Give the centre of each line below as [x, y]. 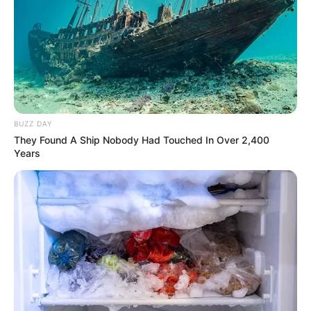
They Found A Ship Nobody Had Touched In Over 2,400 [142, 140]
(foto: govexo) [155, 180]
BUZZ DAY [33, 123]
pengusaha [38, 14]
